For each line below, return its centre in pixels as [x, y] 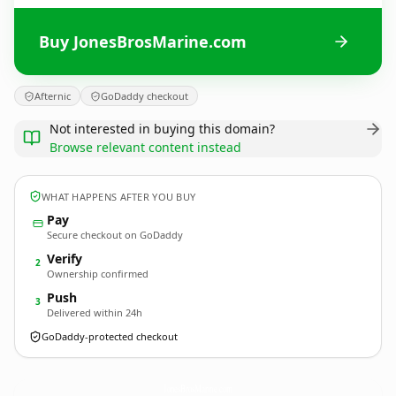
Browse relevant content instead [145, 147]
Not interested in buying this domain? [162, 129]
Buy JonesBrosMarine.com [143, 41]
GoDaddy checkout [145, 96]
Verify [65, 259]
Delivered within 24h [95, 312]
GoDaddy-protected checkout [110, 336]
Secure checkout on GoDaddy [115, 235]
